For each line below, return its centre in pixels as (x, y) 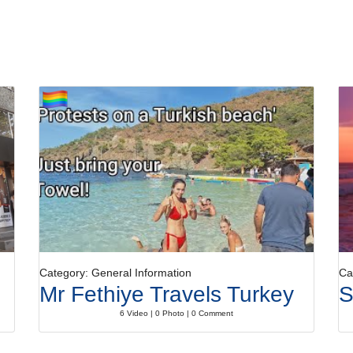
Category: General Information (115, 273)
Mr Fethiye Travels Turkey (167, 294)
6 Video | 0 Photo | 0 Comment (176, 313)
